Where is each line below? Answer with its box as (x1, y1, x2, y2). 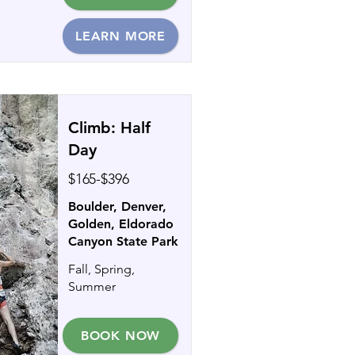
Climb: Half (68, 118, 151, 137)
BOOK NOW (80, 328, 161, 343)
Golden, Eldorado (68, 216, 174, 231)
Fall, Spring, (68, 261, 135, 277)
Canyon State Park (68, 234, 178, 249)
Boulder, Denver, (68, 199, 166, 214)
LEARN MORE (75, 29, 166, 44)
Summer (68, 279, 116, 294)
